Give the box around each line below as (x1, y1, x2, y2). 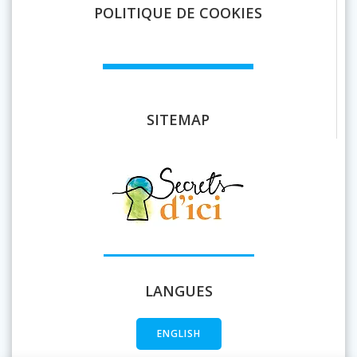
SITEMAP (147, 110, 210, 129)
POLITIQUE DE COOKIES (94, 3, 262, 22)
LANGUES (144, 281, 213, 301)
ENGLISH (156, 327, 201, 341)
